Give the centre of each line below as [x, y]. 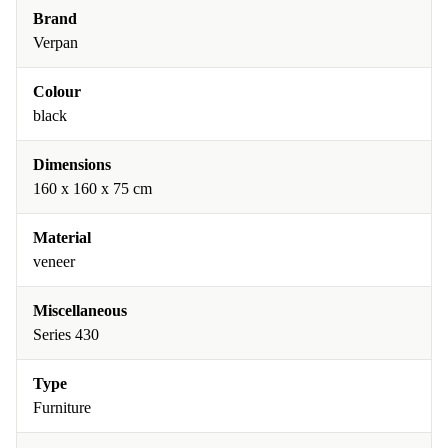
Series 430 [66, 334]
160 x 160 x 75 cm [92, 188]
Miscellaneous [80, 310]
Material [62, 237]
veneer [54, 261]
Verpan [55, 42]
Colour [57, 91]
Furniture [62, 407]
